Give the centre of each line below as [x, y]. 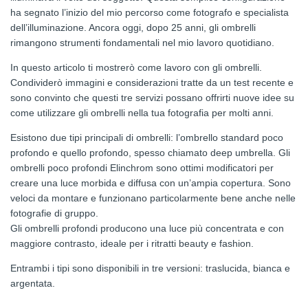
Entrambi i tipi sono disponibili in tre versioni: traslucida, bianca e [150, 268]
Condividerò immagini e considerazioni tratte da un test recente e [152, 82]
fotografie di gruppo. [54, 213]
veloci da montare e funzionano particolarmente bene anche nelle [153, 198]
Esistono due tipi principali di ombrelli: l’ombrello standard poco [147, 137]
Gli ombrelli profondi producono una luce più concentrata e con [147, 228]
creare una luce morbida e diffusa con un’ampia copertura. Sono [151, 183]
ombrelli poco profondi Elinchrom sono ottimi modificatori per [142, 167]
